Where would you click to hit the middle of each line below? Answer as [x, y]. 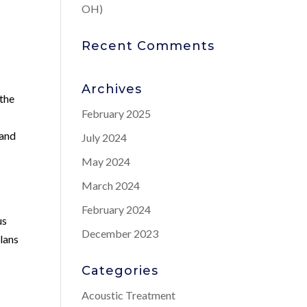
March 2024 [111, 185]
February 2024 [116, 209]
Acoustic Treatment [129, 295]
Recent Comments [148, 46]
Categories [120, 271]
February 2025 [116, 113]
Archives [112, 89]
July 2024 [105, 137]
